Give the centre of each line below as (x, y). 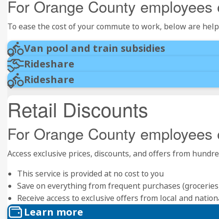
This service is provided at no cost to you (90, 174)
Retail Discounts (78, 109)
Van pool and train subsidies (95, 48)
